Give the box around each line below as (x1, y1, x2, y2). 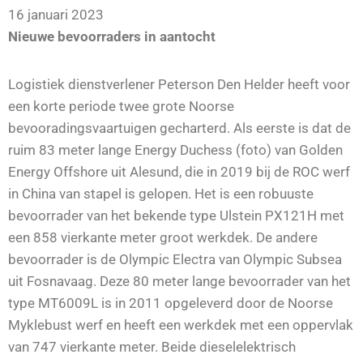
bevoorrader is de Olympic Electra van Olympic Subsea (8, 251, 342, 268)
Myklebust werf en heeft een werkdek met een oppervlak (8, 317, 353, 334)
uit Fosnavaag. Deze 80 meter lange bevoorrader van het (8, 273, 351, 290)
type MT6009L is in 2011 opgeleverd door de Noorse (8, 295, 333, 312)
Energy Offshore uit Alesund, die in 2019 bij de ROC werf (8, 164, 350, 181)
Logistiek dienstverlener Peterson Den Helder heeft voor (8, 76, 350, 93)
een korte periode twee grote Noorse (8, 98, 234, 115)
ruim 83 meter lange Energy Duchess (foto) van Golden (8, 142, 343, 159)
